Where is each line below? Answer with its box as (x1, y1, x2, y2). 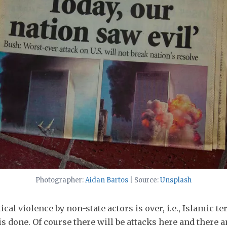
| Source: (128, 175, 160, 184)
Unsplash (160, 175, 192, 184)
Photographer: (35, 175, 85, 184)
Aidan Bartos (85, 175, 128, 184)
